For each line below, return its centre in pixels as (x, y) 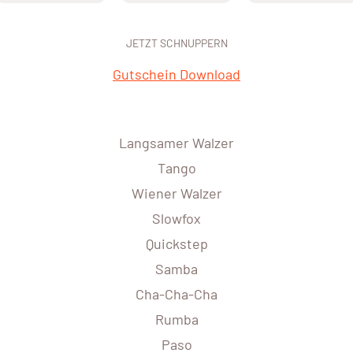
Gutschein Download (176, 74)
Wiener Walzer (176, 193)
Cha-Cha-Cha (176, 294)
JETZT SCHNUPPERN (176, 43)
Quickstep (176, 244)
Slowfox (176, 219)
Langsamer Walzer (176, 143)
